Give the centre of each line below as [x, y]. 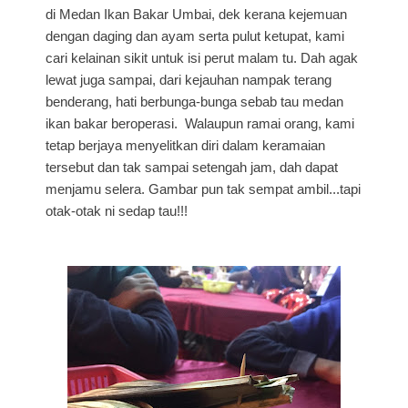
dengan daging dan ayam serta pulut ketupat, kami [195, 36]
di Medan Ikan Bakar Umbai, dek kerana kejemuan [196, 14]
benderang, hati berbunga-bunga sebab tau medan [194, 101]
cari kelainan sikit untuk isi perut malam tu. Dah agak [202, 57]
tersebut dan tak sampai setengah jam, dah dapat [192, 167]
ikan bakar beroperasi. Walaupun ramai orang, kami [200, 123]
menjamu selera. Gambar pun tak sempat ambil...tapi [203, 189]
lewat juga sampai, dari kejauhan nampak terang [189, 79]
